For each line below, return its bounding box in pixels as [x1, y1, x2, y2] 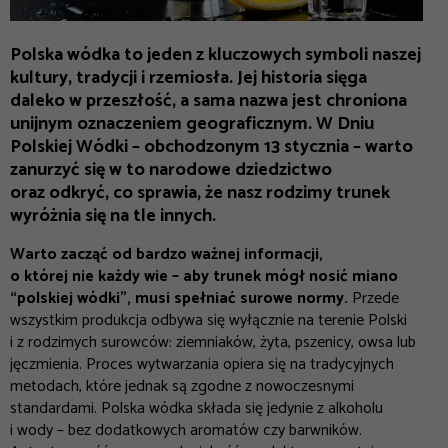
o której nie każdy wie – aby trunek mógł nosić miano [10, 262, 398, 290]
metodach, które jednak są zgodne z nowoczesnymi [10, 372, 354, 400]
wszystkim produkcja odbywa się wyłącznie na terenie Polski [10, 306, 407, 334]
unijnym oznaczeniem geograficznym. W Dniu [10, 108, 374, 139]
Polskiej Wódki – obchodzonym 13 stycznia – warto [10, 131, 413, 162]
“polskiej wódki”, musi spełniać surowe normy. [10, 284, 352, 312]
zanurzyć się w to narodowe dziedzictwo [10, 154, 332, 185]
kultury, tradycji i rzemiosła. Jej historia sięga [10, 62, 367, 93]
